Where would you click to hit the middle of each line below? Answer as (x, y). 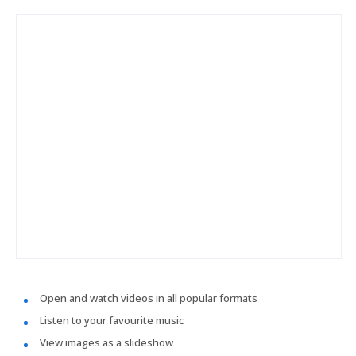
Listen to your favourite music (112, 320)
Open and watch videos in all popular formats (149, 298)
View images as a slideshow (106, 342)
